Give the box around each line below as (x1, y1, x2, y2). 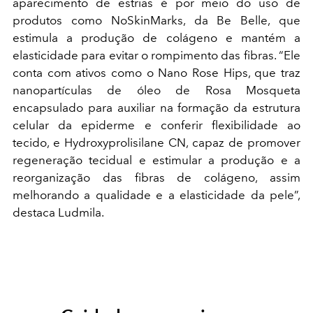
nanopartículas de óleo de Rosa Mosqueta (13, 83, 300, 98)
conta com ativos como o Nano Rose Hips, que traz (13, 66, 300, 80)
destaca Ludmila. (13, 205, 104, 220)
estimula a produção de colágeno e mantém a (13, 31, 300, 45)
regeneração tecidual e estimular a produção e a (13, 153, 300, 168)
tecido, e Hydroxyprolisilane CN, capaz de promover (13, 136, 300, 150)
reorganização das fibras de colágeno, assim (13, 170, 300, 185)
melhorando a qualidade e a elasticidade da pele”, (13, 188, 300, 203)
